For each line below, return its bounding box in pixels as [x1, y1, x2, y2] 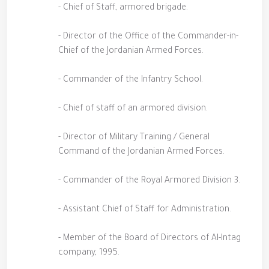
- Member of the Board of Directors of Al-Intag [58, 234, 241, 244]
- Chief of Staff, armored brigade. [58, 4, 188, 13]
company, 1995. [58, 249, 119, 258]
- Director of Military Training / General [58, 133, 210, 143]
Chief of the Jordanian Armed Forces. [58, 47, 204, 56]
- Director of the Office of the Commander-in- [58, 32, 238, 42]
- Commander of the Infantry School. [58, 76, 203, 85]
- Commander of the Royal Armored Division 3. [58, 177, 240, 186]
